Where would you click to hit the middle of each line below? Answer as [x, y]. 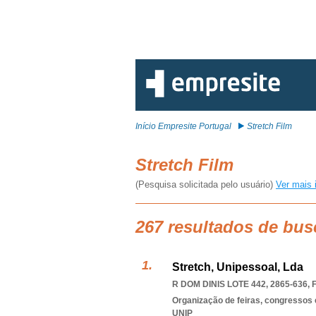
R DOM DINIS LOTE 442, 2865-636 [240, 284]
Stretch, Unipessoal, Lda [238, 267]
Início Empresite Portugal [183, 126]
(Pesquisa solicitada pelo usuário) [206, 184]
